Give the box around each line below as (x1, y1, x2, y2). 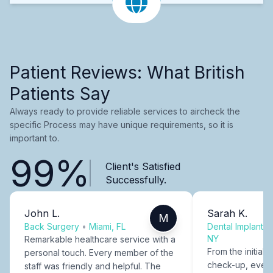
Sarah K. (207, 207, 247, 219)
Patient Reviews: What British (10, 62, 245, 83)
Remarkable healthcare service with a (24, 233, 175, 244)
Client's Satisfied (105, 160, 180, 172)
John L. (24, 207, 60, 219)
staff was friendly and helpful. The (24, 260, 161, 271)
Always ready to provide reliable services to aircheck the (10, 105, 240, 116)
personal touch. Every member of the (24, 247, 174, 258)
